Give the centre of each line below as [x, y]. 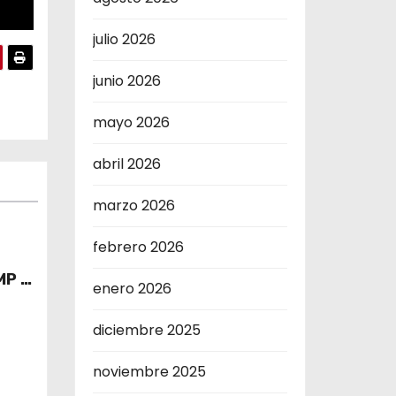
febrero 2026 [138, 247]
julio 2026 [124, 39]
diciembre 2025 [146, 330]
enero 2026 [132, 288]
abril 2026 [126, 164]
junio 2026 [126, 80]
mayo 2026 [131, 122]
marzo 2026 [133, 205]
